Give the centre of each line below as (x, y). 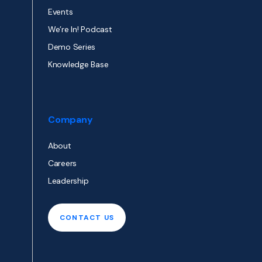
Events (61, 12)
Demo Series (72, 47)
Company (70, 120)
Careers (63, 163)
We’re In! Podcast (80, 30)
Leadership (68, 181)
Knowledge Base (78, 65)
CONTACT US (87, 218)
